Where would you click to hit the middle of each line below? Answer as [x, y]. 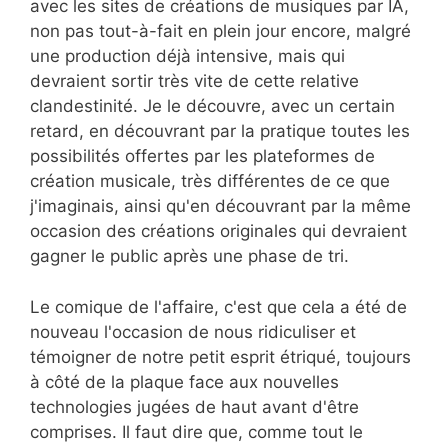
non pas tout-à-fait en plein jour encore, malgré [220, 31]
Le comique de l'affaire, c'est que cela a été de [218, 306]
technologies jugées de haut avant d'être [194, 406]
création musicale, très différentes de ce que [210, 181]
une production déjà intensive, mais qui [187, 56]
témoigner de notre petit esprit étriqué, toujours [220, 356]
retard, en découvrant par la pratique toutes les [220, 131]
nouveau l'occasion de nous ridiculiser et [193, 331]
